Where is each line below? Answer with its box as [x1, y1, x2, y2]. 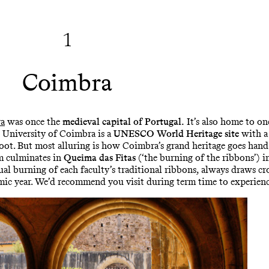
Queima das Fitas [64, 151, 136, 163]
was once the [5, 115, 62, 127]
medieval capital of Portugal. [62, 115, 184, 127]
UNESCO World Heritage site [113, 127, 239, 139]
